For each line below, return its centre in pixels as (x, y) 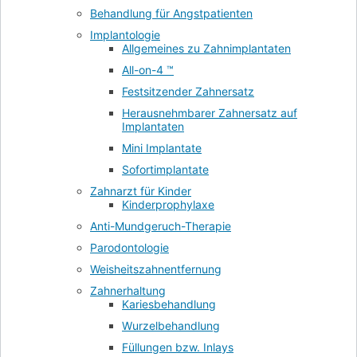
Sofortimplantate (165, 170)
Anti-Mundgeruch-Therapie (161, 226)
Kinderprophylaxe (168, 205)
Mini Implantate (162, 148)
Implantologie (125, 35)
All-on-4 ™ (148, 70)
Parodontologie (129, 248)
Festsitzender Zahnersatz (188, 92)
